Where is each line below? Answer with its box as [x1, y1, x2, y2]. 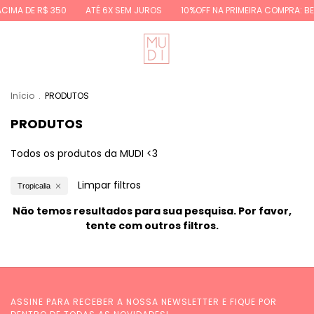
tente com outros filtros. [85, 219, 219, 233]
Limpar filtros [78, 178, 141, 192]
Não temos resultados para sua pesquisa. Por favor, [12, 204, 292, 218]
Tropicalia [18, 182, 50, 190]
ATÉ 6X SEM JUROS [81, 4, 161, 16]
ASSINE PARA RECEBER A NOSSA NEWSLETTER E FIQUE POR [11, 296, 277, 308]
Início [11, 90, 34, 102]
